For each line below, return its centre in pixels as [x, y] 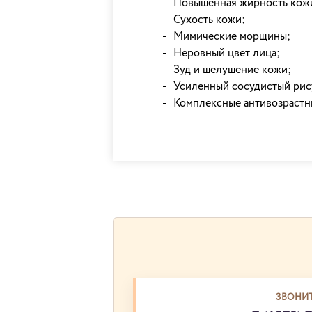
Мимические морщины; [232, 37]
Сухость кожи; [209, 20]
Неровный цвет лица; [227, 54]
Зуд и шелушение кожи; [232, 70]
